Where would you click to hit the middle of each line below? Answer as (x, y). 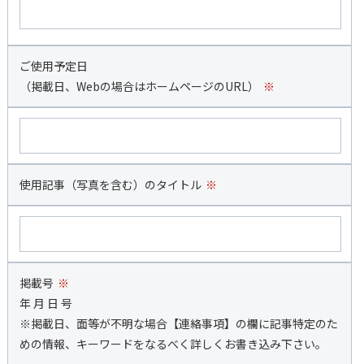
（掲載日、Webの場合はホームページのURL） (139, 86)
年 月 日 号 (45, 303)
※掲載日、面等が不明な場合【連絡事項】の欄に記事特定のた (178, 323)
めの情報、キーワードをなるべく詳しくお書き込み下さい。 (173, 343)
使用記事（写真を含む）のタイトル (110, 184)
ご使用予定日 (53, 65)
